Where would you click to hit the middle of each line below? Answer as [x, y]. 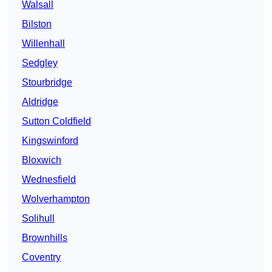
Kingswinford [50, 141]
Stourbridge [47, 83]
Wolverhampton [56, 199]
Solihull [38, 219]
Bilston [37, 24]
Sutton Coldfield [56, 121]
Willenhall [43, 44]
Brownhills [45, 238]
